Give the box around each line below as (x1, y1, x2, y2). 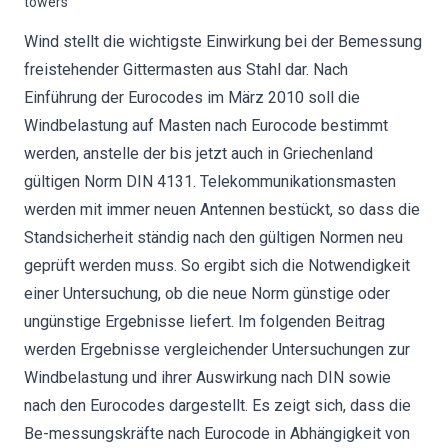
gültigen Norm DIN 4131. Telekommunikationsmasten (24, 172, 396, 191)
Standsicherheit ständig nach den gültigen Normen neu (24, 228, 403, 247)
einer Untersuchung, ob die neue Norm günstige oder (24, 284, 390, 303)
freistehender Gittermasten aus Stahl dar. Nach (24, 60, 348, 79)
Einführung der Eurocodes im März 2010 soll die (24, 88, 360, 107)
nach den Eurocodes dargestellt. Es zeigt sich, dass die (24, 396, 411, 415)
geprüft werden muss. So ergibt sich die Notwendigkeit (24, 256, 410, 275)
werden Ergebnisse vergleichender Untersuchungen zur (24, 340, 410, 359)
